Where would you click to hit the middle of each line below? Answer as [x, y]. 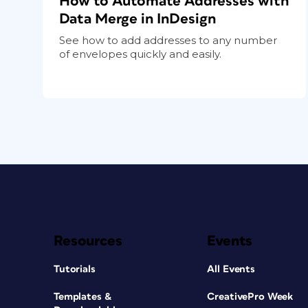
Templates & [83, 296]
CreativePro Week [250, 296]
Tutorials [75, 269]
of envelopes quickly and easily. [140, 54]
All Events [231, 269]
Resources [88, 241]
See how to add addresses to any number [168, 40]
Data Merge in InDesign [137, 19]
